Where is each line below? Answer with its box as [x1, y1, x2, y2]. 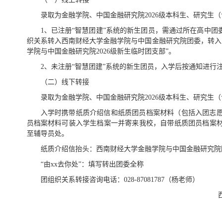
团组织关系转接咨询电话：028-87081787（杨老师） [40, 175, 199, 183]
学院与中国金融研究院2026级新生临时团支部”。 [26, 47, 175, 55]
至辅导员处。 [26, 129, 68, 137]
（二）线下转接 [40, 78, 89, 86]
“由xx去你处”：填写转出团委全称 [40, 160, 144, 168]
